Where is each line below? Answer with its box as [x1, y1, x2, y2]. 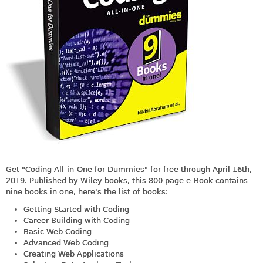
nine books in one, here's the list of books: [6, 187, 168, 197]
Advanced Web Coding [23, 238, 109, 247]
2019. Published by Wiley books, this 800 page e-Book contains [6, 176, 248, 186]
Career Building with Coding [23, 215, 130, 225]
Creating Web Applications [23, 249, 124, 258]
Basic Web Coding [23, 227, 92, 236]
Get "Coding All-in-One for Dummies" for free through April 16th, [6, 165, 252, 174]
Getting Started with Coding [23, 204, 129, 214]
